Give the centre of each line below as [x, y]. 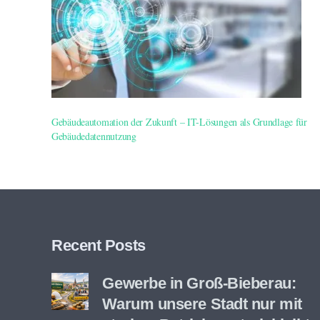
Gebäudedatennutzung [94, 136]
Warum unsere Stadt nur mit [202, 304]
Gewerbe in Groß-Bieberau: [199, 284]
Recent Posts [99, 246]
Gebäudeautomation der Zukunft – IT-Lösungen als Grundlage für [179, 122]
